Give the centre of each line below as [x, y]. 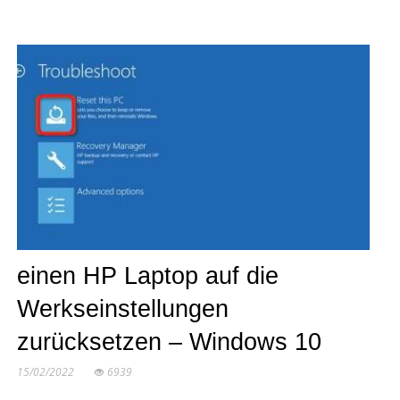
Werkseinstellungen [122, 309]
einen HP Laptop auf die [147, 276]
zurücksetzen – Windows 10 [169, 342]
